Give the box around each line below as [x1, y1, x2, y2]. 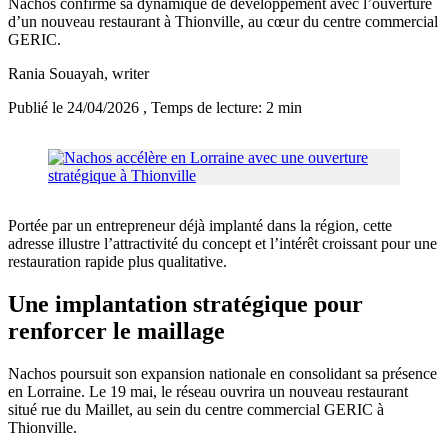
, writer [104, 65, 149, 83]
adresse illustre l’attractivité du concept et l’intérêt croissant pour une [8, 235, 437, 253]
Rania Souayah [8, 65, 104, 83]
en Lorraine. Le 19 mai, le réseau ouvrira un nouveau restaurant [8, 383, 408, 401]
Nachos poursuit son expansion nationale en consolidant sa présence [8, 365, 437, 383]
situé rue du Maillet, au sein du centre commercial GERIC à [8, 401, 384, 419]
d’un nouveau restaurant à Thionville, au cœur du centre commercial [8, 13, 438, 31]
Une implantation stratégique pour [8, 291, 363, 318]
